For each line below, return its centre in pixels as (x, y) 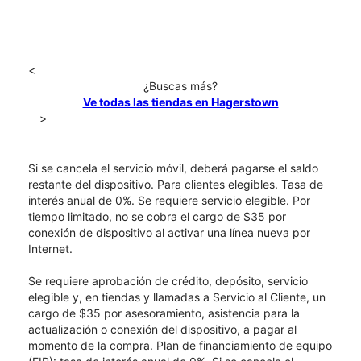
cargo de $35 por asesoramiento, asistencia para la (164, 313)
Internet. (50, 249)
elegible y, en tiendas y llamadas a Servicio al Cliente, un (177, 297)
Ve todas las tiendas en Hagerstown (180, 102)
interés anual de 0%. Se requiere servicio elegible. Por (169, 201)
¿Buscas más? (180, 86)
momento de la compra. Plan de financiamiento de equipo (180, 346)
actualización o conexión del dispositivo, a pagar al (162, 330)
